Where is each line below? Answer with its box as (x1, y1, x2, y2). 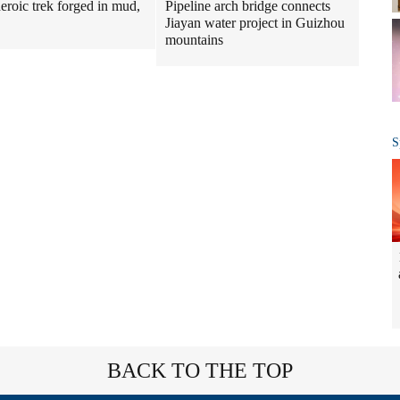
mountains (165, 31, 223, 47)
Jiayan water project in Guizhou (165, 14, 345, 30)
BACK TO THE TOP (107, 359, 293, 383)
